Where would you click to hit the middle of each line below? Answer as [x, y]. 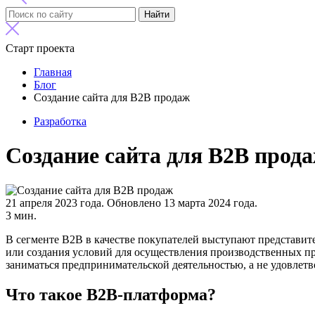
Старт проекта [40, 48]
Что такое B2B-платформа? [111, 294]
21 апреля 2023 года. [56, 202]
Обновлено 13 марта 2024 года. [182, 202]
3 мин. [21, 215]
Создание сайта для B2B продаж [112, 97]
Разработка [60, 121]
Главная [53, 72]
